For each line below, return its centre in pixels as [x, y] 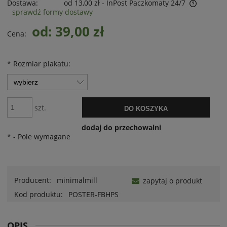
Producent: [34, 180]
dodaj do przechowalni [121, 127]
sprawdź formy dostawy [52, 12]
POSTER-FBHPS [93, 194]
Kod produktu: [39, 194]
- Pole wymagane [41, 136]
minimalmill [77, 180]
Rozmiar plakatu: [41, 63]
